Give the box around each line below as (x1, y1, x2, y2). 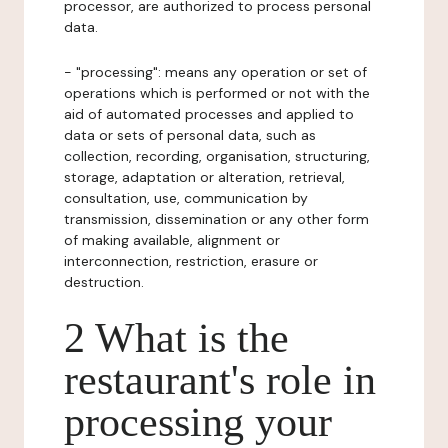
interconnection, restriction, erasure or (64, 252, 318, 270)
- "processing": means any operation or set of (64, 63, 367, 81)
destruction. (64, 273, 144, 291)
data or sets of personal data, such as (64, 126, 316, 144)
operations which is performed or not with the (64, 84, 370, 102)
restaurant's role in (64, 357, 376, 403)
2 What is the (64, 315, 289, 361)
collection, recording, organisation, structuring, (64, 147, 370, 165)
